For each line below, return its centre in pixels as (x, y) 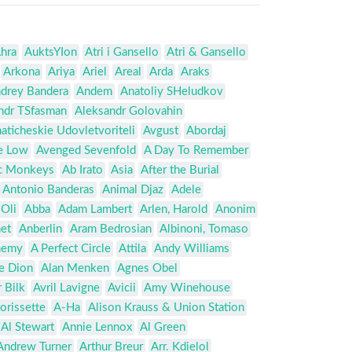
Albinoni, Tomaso (204, 229)
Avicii (122, 288)
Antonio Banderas (48, 190)
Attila (132, 249)
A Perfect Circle (71, 249)
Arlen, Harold (174, 210)
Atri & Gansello (206, 53)
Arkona (22, 72)
